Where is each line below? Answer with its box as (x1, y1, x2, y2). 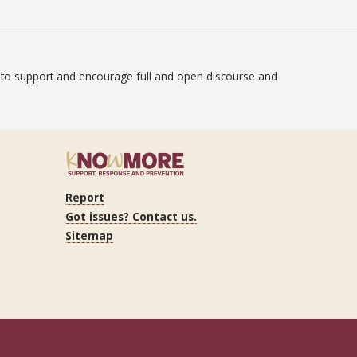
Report (65, 189, 104, 205)
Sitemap (65, 227, 113, 243)
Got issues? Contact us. (65, 208, 197, 224)
